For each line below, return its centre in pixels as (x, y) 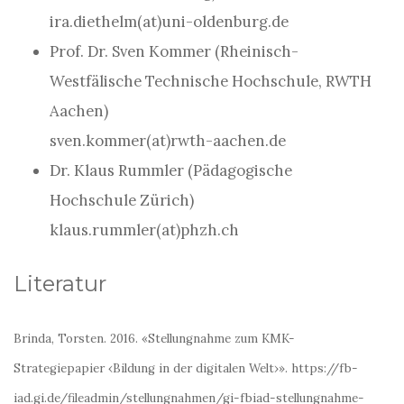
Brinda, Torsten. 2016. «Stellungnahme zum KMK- (154, 339)
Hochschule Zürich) (122, 200)
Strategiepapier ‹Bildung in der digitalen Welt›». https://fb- (186, 368)
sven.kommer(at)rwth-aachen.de (168, 141)
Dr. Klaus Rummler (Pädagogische (171, 170)
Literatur (60, 284)
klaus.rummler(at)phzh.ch (144, 230)
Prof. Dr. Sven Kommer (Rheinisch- (174, 51)
